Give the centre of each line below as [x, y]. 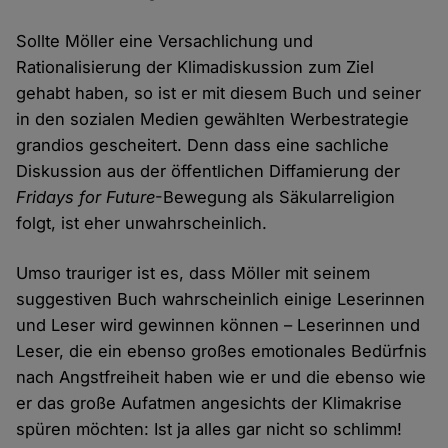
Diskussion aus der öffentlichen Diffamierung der [208, 170]
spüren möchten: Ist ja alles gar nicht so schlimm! [209, 428]
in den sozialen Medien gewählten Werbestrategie [213, 118]
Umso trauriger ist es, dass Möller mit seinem [193, 272]
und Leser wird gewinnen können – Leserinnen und [218, 324]
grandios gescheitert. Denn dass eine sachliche [203, 144]
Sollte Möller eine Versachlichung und [165, 40]
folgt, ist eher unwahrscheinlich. [142, 222]
